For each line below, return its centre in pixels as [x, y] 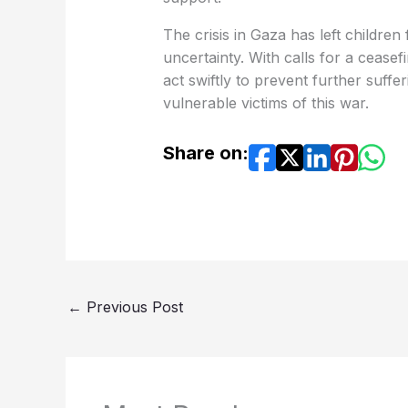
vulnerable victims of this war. [265, 102]
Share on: [205, 153]
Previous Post [133, 307]
